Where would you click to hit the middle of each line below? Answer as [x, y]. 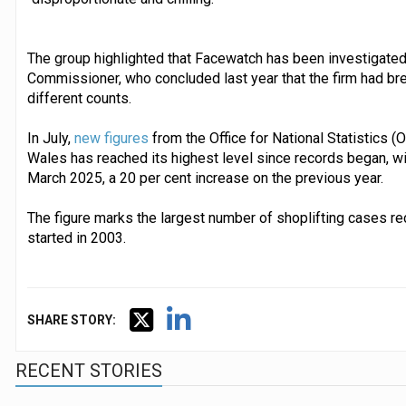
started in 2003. [76, 237]
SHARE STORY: [71, 319]
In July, [50, 138]
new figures [111, 138]
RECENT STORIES [88, 370]
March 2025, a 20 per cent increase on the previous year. [205, 178]
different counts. [79, 98]
